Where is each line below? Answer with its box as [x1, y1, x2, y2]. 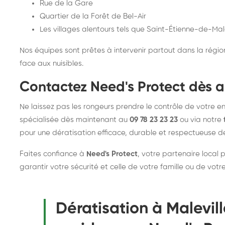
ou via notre [178, 116, 223, 124]
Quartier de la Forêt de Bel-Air [40, 13, 146, 20]
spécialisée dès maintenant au [20, 116, 130, 124]
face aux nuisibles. [20, 60, 83, 67]
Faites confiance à [20, 150, 86, 158]
